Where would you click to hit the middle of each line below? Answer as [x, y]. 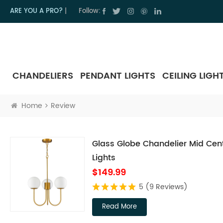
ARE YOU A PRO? [36, 11]
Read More [119, 207]
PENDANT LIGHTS [118, 76]
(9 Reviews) [167, 187]
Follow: [90, 11]
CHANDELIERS [43, 76]
